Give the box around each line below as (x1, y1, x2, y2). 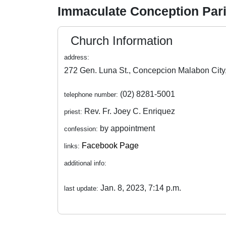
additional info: (64, 159, 106, 167)
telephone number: (64, 91, 118, 98)
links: (64, 142, 80, 150)
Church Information (71, 34, 173, 47)
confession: (64, 125, 98, 133)
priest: (64, 108, 82, 116)
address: (64, 53, 89, 61)
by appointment (100, 124, 155, 133)
